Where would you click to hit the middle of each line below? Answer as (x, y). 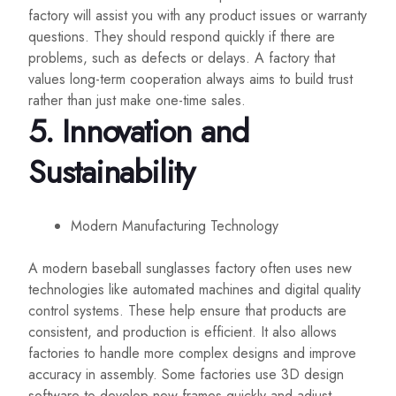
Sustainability (111, 172)
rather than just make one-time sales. (137, 101)
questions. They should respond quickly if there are (182, 37)
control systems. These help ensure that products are (187, 311)
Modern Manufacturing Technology (175, 226)
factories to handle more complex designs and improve (192, 354)
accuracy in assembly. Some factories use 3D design (186, 375)
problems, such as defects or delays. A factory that (182, 58)
